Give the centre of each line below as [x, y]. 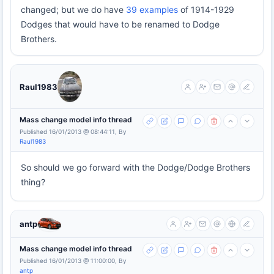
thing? [33, 182]
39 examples [152, 10]
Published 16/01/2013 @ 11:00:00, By [73, 261]
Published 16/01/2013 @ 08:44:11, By [73, 132]
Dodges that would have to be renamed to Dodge [120, 24]
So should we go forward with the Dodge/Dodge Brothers [135, 168]
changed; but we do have [73, 10]
